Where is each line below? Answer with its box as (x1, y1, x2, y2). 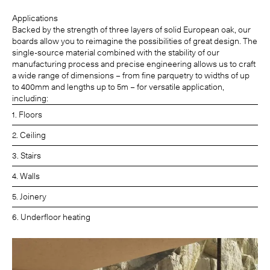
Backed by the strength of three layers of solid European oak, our (12, 25, 251, 35)
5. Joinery (12, 192, 46, 202)
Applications (12, 13, 58, 24)
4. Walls (12, 171, 40, 181)
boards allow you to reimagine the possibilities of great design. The (12, 36, 257, 46)
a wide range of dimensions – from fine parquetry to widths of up (12, 71, 250, 81)
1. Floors (12, 110, 42, 120)
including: (12, 93, 48, 104)
